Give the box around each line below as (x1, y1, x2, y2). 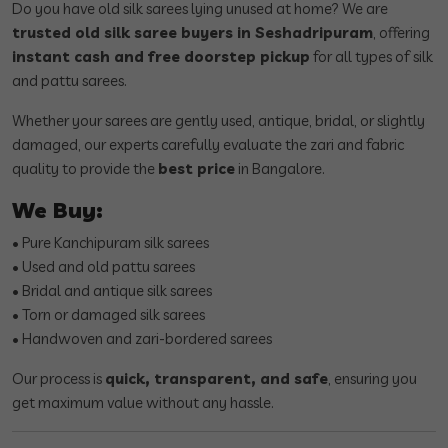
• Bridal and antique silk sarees (12, 281, 212, 301)
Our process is (12, 369, 105, 389)
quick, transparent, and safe (105, 369, 328, 389)
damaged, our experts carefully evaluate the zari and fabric (12, 135, 404, 155)
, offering (373, 23, 430, 43)
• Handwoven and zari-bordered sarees (12, 329, 272, 349)
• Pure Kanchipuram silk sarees (12, 233, 209, 253)
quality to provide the (12, 159, 158, 179)
